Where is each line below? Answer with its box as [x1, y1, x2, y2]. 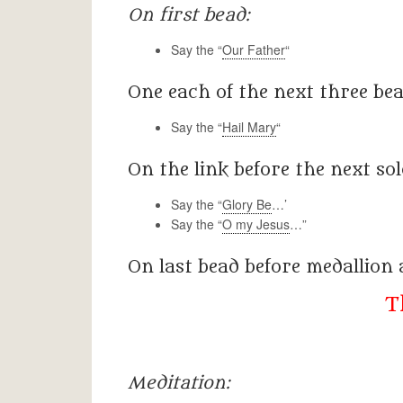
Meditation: [128, 373, 230, 393]
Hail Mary [222, 118, 276, 136]
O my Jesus [222, 215, 290, 233]
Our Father [222, 40, 285, 58]
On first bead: [128, 5, 250, 25]
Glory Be [222, 195, 272, 213]
